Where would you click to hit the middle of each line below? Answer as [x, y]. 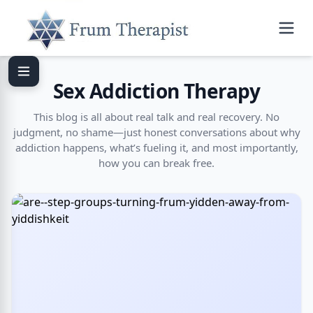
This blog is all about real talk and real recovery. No [156, 117]
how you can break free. [156, 163]
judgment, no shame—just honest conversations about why [156, 132]
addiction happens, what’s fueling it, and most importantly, [156, 147]
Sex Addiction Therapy [156, 91]
